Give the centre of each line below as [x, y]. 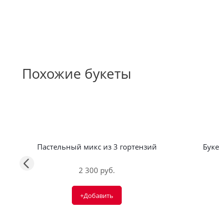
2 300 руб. [97, 170]
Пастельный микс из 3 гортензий [97, 147]
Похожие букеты [77, 73]
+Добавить [97, 196]
